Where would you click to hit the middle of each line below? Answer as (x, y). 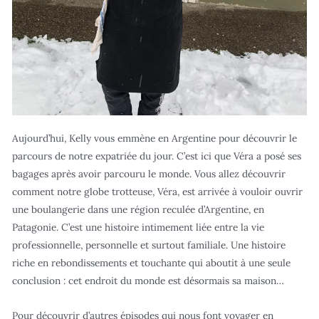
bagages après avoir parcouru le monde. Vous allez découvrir (149, 174)
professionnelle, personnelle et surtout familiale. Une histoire (149, 245)
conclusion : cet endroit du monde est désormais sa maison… (150, 281)
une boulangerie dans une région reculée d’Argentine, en (138, 210)
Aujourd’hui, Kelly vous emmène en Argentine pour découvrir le (155, 138)
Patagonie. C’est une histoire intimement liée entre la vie (138, 228)
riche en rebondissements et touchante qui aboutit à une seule (152, 263)
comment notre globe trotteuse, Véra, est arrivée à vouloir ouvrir (158, 192)
